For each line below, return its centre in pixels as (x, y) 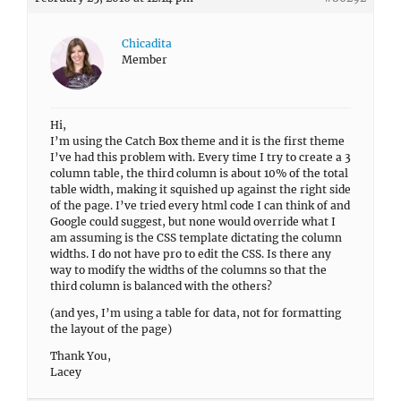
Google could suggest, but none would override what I (193, 222)
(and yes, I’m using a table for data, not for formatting (196, 313)
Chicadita (147, 43)
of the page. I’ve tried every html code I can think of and (200, 205)
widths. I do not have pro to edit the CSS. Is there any (191, 254)
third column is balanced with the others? (161, 286)
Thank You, (81, 356)
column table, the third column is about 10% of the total (199, 173)
